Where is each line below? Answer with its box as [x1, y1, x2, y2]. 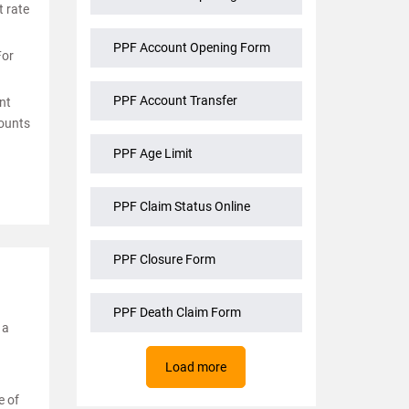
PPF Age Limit [112, 146, 193, 162]
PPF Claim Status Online [112, 199, 250, 215]
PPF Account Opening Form [112, 40, 270, 56]
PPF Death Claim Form [112, 305, 241, 320]
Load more [165, 360, 227, 375]
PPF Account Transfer [112, 93, 237, 109]
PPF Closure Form [112, 252, 215, 267]
